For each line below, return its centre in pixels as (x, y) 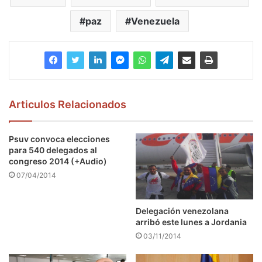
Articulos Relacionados (68, 104)
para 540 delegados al (53, 150)
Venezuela (155, 21)
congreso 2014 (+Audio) (58, 161)
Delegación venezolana (182, 211)
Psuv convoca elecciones (59, 139)
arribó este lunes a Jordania (191, 222)
